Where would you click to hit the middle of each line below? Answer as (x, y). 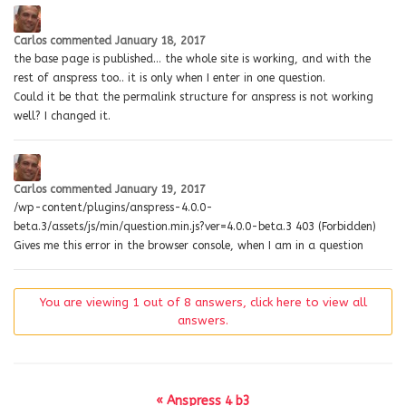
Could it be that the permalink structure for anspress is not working (193, 97)
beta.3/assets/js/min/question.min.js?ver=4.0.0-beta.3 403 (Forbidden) (195, 226)
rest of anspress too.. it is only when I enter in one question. (169, 77)
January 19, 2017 (160, 189)
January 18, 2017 (160, 40)
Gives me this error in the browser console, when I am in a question (188, 245)
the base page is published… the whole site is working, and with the (192, 58)
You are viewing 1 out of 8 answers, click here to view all (203, 302)
